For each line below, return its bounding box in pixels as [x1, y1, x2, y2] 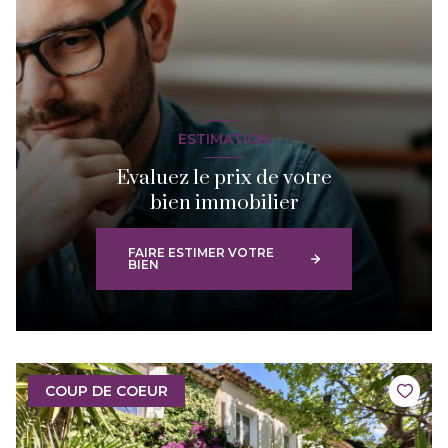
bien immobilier [149, 191, 299, 217]
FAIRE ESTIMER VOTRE [128, 245, 274, 261]
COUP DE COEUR [45, 381, 168, 400]
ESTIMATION [178, 129, 270, 148]
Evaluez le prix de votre [116, 166, 332, 192]
